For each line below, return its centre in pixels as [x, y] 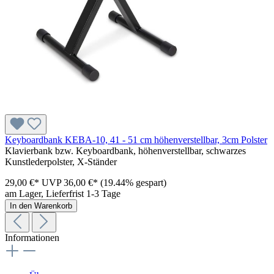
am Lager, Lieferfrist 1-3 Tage [63, 194]
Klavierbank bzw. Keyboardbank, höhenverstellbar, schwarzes [125, 151]
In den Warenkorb [41, 206]
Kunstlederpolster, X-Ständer [61, 162]
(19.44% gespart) [133, 183]
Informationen [32, 238]
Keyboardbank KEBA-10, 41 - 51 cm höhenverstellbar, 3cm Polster [136, 140]
